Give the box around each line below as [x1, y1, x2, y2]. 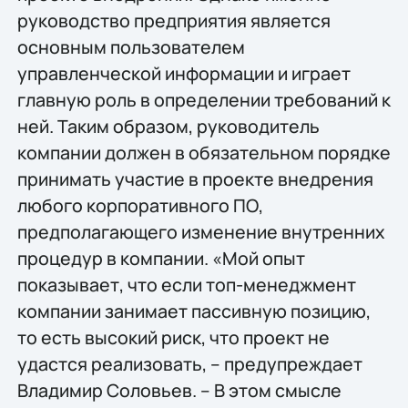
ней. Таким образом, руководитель [16, 114, 320, 139]
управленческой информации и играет [16, 61, 351, 87]
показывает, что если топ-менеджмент [16, 272, 356, 298]
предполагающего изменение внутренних [16, 219, 385, 245]
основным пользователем [16, 35, 245, 60]
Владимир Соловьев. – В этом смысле [16, 378, 342, 403]
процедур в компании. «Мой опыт [16, 246, 305, 271]
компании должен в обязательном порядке [16, 140, 391, 166]
